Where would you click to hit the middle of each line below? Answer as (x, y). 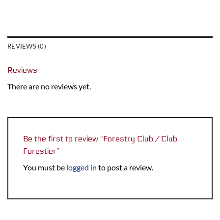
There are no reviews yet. (49, 86)
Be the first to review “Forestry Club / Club (100, 139)
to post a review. (125, 167)
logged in (82, 167)
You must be (45, 167)
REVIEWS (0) (27, 46)
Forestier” (42, 151)
